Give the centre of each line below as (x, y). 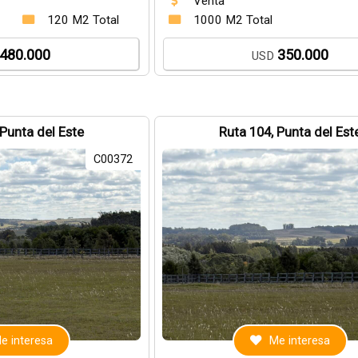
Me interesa (300, 341)
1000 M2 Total (233, 20)
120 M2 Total (83, 20)
